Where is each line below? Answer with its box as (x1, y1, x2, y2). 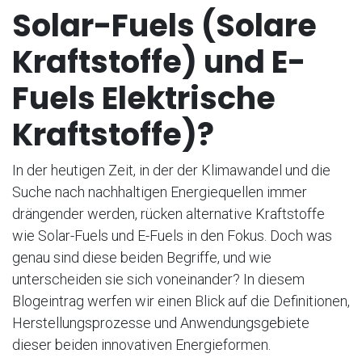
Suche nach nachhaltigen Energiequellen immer (12, 183, 307, 201)
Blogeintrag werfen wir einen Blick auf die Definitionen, (12, 293, 350, 310)
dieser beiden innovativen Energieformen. (12, 336, 271, 354)
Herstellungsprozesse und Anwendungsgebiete (12, 314, 309, 332)
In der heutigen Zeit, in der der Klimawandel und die (12, 162, 330, 179)
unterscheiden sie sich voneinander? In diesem (12, 271, 305, 288)
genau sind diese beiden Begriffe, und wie (12, 249, 271, 267)
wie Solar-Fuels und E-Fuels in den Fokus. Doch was (12, 227, 332, 245)
